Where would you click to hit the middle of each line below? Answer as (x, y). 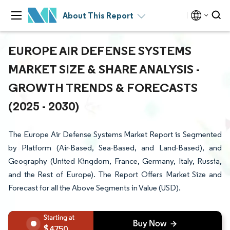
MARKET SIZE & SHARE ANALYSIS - (104, 69)
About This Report (98, 15)
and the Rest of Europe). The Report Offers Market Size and (115, 174)
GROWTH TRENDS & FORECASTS (103, 87)
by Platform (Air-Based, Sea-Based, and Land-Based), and (115, 148)
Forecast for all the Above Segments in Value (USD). (94, 188)
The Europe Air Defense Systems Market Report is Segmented (115, 134)
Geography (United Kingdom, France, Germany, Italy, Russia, (115, 161)
